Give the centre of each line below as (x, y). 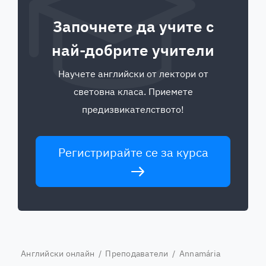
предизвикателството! (133, 109)
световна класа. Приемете (133, 91)
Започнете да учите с (133, 26)
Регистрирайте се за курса (133, 152)
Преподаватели (137, 254)
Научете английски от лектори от (133, 74)
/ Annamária (194, 254)
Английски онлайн (58, 254)
